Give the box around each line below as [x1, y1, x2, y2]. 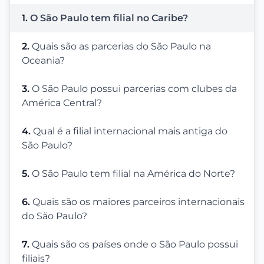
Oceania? [22, 55, 65, 66]
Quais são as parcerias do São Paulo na [32, 41, 211, 52]
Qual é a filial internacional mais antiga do [33, 126, 227, 137]
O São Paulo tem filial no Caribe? [30, 12, 188, 24]
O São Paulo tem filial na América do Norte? [32, 168, 235, 179]
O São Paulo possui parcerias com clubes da [32, 83, 237, 94]
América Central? [22, 97, 102, 108]
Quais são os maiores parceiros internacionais [32, 196, 245, 207]
